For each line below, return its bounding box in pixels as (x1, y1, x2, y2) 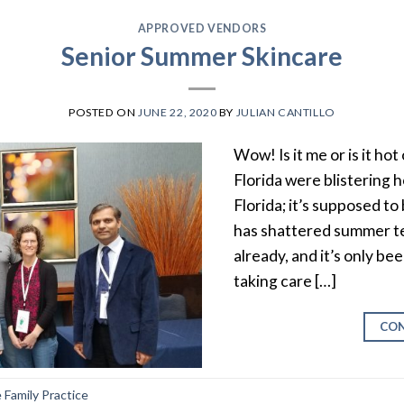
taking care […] (234, 271, 337, 291)
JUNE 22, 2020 (138, 106, 217, 120)
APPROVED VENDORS (137, 21, 267, 35)
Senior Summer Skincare (60, 40, 343, 71)
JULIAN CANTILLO (235, 106, 335, 120)
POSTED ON (69, 106, 139, 120)
